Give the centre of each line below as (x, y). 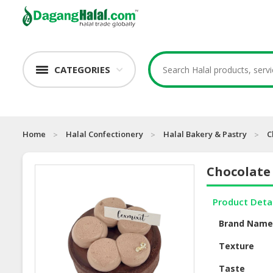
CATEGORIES (82, 70)
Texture (237, 246)
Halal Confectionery (105, 134)
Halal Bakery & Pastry (205, 134)
